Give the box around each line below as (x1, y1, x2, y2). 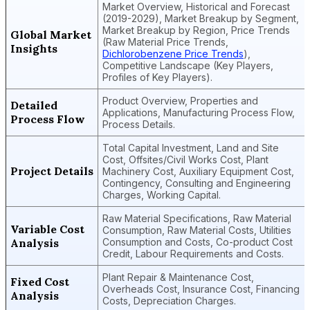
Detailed (10, 98, 57, 112)
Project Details (10, 164, 93, 178)
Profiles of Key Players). (102, 71, 212, 83)
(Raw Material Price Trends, (102, 36, 228, 48)
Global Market (10, 28, 91, 42)
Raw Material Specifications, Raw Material (102, 212, 291, 224)
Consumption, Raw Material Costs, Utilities (102, 224, 291, 236)
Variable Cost (10, 222, 84, 236)
